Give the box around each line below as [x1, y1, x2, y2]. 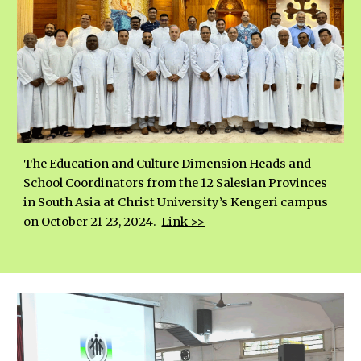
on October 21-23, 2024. [23, 214, 162, 229]
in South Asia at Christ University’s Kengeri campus [23, 194, 329, 210]
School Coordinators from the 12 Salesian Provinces [23, 175, 328, 190]
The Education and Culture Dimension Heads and [23, 156, 312, 171]
